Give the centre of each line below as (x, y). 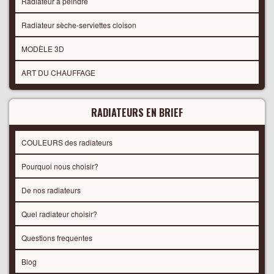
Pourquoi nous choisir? (60, 166)
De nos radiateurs (51, 190)
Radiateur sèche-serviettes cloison (79, 24)
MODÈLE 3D (43, 48)
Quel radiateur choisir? (59, 213)
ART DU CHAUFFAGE (58, 72)
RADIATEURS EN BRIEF (137, 112)
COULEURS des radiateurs (67, 142)
